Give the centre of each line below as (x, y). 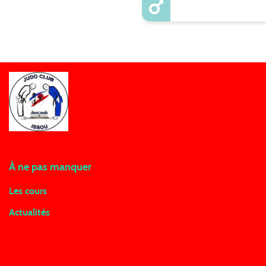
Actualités (29, 213)
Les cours (28, 191)
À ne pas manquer (50, 168)
